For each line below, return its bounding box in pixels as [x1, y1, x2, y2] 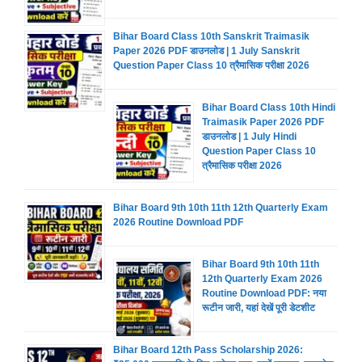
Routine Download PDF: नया [202, 288, 326, 299]
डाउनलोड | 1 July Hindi [202, 131, 297, 142]
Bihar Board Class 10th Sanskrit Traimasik [113, 31, 309, 42]
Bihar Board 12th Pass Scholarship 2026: [113, 344, 303, 356]
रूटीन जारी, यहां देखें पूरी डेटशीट [202, 302, 315, 314]
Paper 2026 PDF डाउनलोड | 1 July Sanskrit [113, 45, 300, 57]
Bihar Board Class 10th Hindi [202, 102, 335, 113]
